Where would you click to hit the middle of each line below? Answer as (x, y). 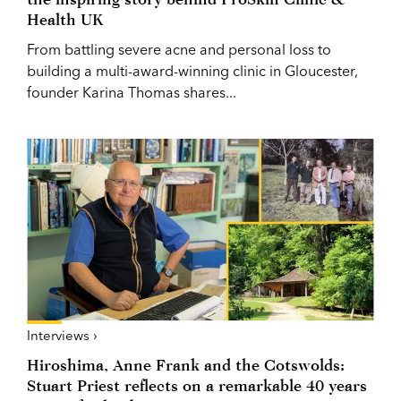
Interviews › (62, 335)
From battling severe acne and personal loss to (179, 49)
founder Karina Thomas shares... (132, 92)
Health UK (65, 19)
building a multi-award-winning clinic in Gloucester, (192, 70)
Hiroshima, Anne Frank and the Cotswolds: (186, 364)
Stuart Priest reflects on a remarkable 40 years (197, 385)
